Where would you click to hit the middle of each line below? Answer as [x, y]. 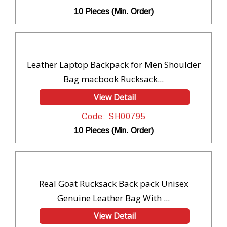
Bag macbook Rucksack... [113, 79]
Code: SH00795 [113, 116]
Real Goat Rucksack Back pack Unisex [113, 183]
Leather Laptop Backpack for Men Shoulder [113, 65]
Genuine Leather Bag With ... [113, 198]
